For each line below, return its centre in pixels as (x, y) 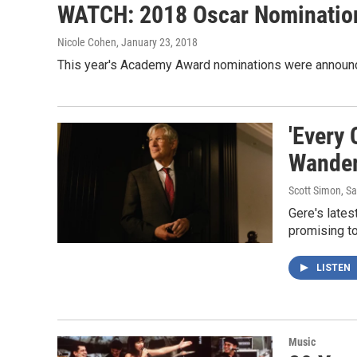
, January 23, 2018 (157, 43)
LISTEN (335, 268)
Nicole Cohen (87, 43)
